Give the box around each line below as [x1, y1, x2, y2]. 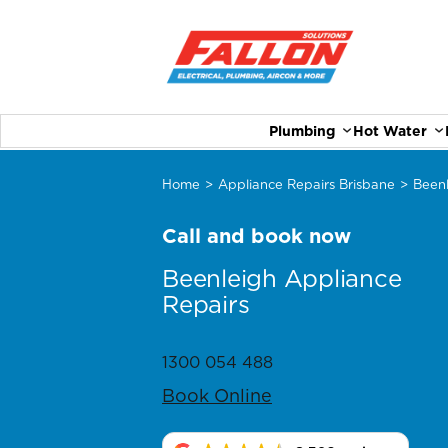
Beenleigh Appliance [162, 264, 402, 293]
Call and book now [162, 224, 351, 248]
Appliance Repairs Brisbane [218, 177, 395, 192]
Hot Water [352, 123, 427, 139]
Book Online [162, 385, 272, 406]
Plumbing [268, 123, 335, 139]
